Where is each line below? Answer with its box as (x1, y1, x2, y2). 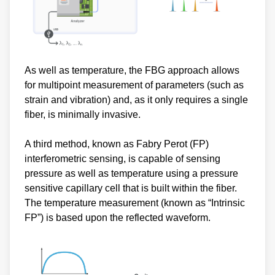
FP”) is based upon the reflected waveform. (25, 212, 211, 223)
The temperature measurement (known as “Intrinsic (25, 198, 245, 209)
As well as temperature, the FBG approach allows (25, 65, 239, 76)
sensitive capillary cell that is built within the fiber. (25, 183, 237, 194)
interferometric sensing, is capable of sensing (25, 153, 220, 165)
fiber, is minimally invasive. (25, 109, 141, 120)
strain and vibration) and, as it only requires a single (25, 95, 248, 106)
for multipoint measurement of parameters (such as (25, 80, 244, 91)
